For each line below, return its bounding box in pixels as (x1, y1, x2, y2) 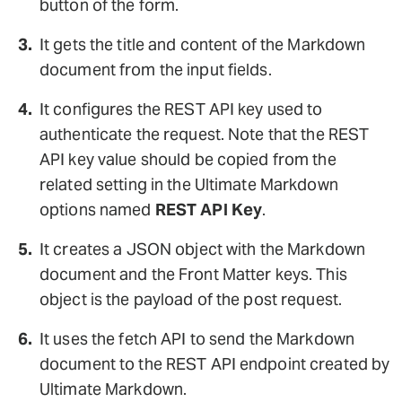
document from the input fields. (39, 58, 272, 80)
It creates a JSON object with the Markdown (39, 238, 366, 259)
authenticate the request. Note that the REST (39, 123, 370, 144)
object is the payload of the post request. (39, 288, 343, 310)
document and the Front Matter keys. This (39, 263, 347, 284)
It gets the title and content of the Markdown (39, 33, 366, 55)
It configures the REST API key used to (39, 98, 323, 119)
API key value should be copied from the (39, 148, 336, 170)
